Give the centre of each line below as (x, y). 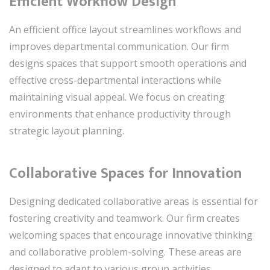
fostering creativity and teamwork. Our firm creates (124, 218)
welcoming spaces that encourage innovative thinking (131, 235)
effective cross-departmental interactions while (115, 80)
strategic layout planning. (67, 130)
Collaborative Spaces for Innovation (125, 173)
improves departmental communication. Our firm (119, 46)
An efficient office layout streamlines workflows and (125, 29)
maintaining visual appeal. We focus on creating (117, 97)
